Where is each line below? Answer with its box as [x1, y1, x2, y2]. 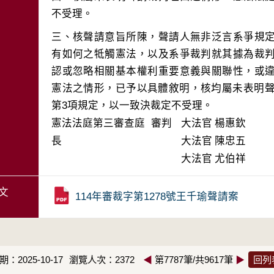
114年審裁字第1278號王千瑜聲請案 [75, 191, 239, 202]
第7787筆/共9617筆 [155, 254, 234, 265]
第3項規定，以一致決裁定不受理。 [51, 100, 213, 111]
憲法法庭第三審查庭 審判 [51, 117, 172, 129]
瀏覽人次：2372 [69, 254, 135, 265]
